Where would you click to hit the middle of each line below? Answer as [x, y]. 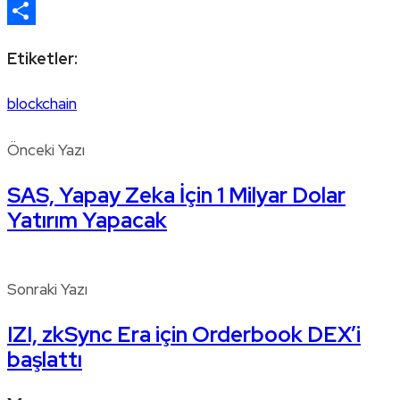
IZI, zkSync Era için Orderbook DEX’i [184, 335]
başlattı [45, 360]
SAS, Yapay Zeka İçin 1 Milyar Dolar [176, 196]
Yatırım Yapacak [87, 221]
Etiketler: [42, 58]
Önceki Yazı [46, 150]
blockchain [42, 104]
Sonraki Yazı [47, 290]
